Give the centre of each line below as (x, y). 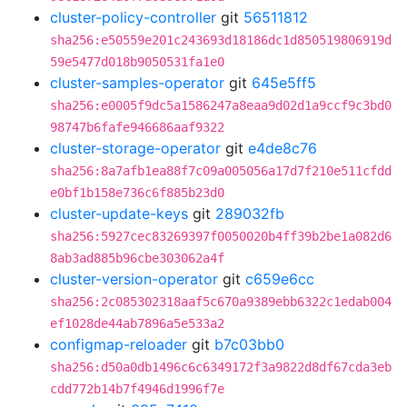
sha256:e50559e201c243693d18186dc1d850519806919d (221, 40)
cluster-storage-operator (135, 148)
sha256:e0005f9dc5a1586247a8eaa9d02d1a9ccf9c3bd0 (221, 105)
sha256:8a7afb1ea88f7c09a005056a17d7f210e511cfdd (221, 171)
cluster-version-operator (134, 279)
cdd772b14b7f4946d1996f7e (137, 389)
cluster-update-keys (119, 213)
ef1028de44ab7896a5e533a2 (137, 323)
